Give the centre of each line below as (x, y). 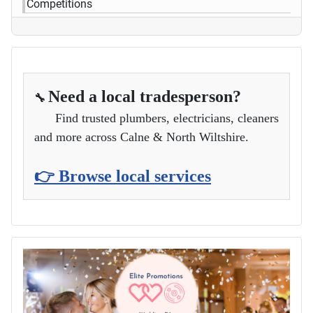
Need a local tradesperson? (145, 96)
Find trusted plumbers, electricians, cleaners (156, 118)
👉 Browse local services (123, 176)
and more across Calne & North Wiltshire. (141, 137)
